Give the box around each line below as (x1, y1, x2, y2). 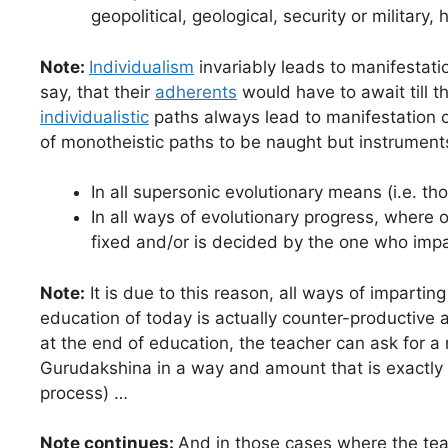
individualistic (40, 106, 149, 127)
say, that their (40, 81, 155, 102)
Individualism (89, 56, 194, 77)
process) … (40, 382, 128, 403)
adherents (155, 81, 237, 102)
